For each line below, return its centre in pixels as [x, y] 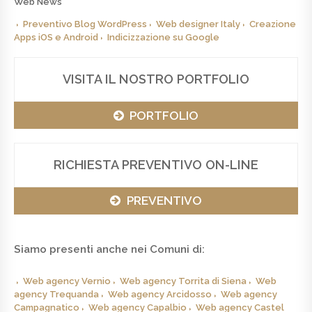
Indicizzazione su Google [163, 37]
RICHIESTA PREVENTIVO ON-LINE [156, 164]
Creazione [273, 24]
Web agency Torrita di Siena [183, 281]
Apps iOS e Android [56, 37]
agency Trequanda [56, 294]
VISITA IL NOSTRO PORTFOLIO [156, 79]
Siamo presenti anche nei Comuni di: [109, 249]
